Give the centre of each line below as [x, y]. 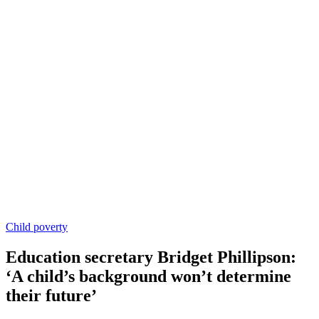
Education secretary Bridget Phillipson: [151, 257]
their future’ [51, 295]
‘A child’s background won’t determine [148, 276]
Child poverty [37, 226]
